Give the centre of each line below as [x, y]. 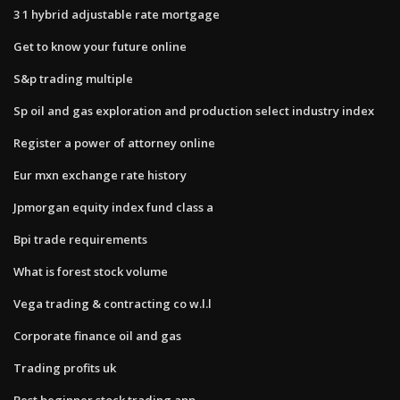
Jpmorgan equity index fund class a [113, 207]
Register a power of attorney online [114, 142]
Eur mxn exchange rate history [100, 175]
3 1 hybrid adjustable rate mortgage [117, 14]
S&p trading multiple [73, 78]
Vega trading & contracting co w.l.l [112, 303]
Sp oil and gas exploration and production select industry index [194, 110]
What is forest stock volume [91, 271]
